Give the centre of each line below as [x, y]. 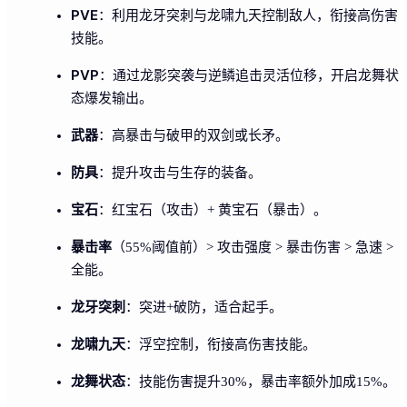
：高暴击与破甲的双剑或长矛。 [194, 135]
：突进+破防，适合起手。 [204, 307]
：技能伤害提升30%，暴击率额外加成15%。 [261, 381]
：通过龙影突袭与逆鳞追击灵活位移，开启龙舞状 [249, 75]
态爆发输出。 [112, 98]
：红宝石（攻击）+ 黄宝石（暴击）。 [213, 209]
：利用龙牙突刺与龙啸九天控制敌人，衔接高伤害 [248, 15]
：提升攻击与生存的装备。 [180, 172]
